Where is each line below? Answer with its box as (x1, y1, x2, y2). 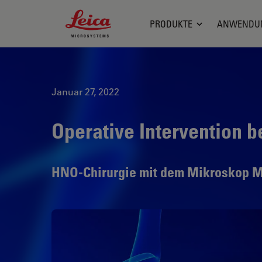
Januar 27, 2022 (51, 85, 119, 98)
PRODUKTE (150, 18, 193, 30)
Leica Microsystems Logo (65, 9, 177, 22)
